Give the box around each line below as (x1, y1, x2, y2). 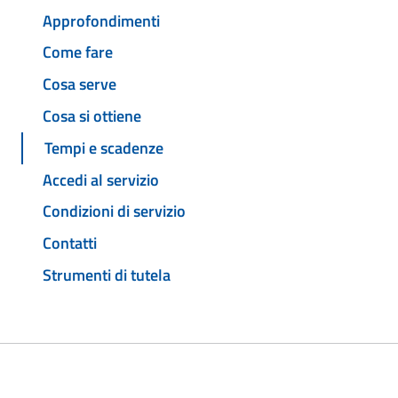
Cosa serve (43, 72, 116, 97)
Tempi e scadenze (44, 135, 163, 160)
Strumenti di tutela (43, 262, 171, 287)
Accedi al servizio (43, 167, 159, 192)
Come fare (43, 40, 113, 65)
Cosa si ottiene (43, 104, 141, 129)
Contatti (43, 231, 97, 256)
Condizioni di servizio (43, 199, 186, 224)
